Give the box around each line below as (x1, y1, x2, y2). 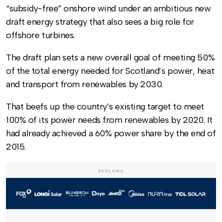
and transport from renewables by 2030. (6, 79, 163, 90)
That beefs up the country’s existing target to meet (6, 101, 205, 112)
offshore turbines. (6, 30, 75, 41)
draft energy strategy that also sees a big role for (6, 16, 195, 28)
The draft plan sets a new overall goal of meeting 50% (6, 52, 215, 63)
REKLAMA (98, 168, 124, 174)
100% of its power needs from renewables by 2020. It (6, 114, 213, 126)
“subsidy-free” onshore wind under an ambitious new (6, 3, 211, 14)
